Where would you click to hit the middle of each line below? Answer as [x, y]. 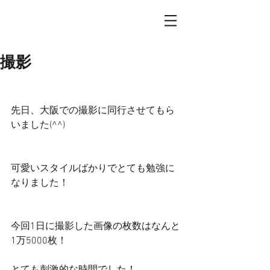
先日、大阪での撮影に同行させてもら [93, 111]
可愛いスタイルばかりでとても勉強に [93, 169]
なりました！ [40, 183]
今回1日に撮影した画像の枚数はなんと [96, 227]
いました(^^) [38, 125]
